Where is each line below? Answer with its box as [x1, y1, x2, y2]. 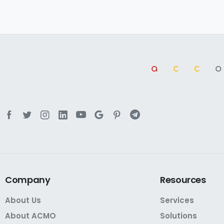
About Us [5, 195, 41, 206]
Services [160, 195, 194, 206]
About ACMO [5, 210, 56, 221]
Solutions [160, 210, 197, 221]
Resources [160, 173, 206, 186]
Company [5, 173, 50, 186]
